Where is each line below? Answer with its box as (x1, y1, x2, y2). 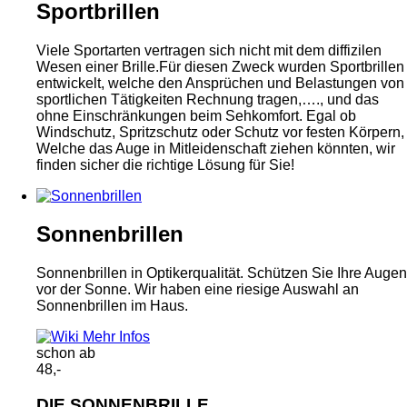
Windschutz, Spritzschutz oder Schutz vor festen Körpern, (36, 124, 404, 140)
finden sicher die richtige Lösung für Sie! (36, 156, 294, 173)
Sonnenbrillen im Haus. (36, 298, 188, 314)
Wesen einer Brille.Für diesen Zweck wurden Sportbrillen (36, 58, 404, 74)
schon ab (36, 345, 95, 362)
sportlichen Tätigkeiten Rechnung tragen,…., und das (36, 91, 379, 107)
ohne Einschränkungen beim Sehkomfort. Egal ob (36, 107, 356, 124)
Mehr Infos (83, 329, 150, 345)
